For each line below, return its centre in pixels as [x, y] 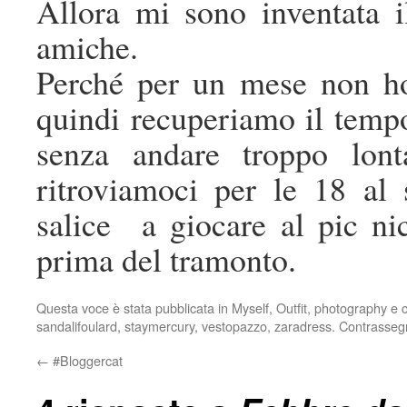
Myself [250, 308]
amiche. [87, 47]
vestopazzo [234, 326]
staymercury [159, 326]
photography [351, 308]
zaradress [303, 326]
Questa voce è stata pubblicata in [134, 308]
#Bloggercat [86, 361]
